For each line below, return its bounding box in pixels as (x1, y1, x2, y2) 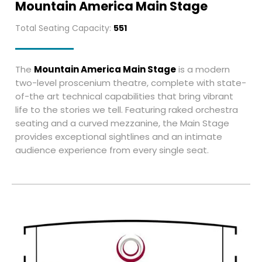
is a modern (176, 63, 230, 75)
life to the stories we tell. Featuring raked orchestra (15, 103, 238, 116)
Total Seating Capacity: (15, 22, 113, 34)
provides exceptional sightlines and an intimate (15, 130, 222, 143)
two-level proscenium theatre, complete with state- (15, 76, 246, 89)
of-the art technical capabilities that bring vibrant (15, 89, 233, 102)
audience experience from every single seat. (15, 143, 209, 156)
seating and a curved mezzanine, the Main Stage (15, 116, 229, 129)
